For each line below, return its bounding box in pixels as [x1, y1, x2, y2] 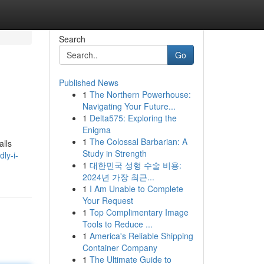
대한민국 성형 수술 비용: [89, 159, 181, 171]
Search [58, 33, 85, 45]
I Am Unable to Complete [89, 183, 183, 194]
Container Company [82, 242, 157, 253]
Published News [58, 77, 118, 88]
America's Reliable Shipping [89, 230, 193, 242]
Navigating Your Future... [82, 100, 176, 112]
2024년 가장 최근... [82, 171, 154, 183]
